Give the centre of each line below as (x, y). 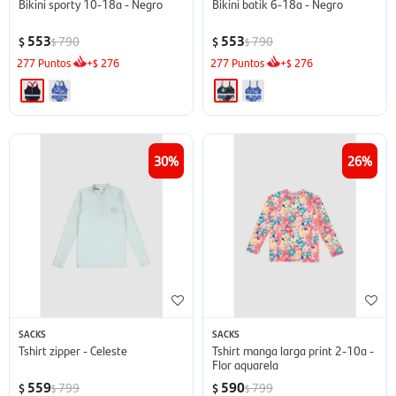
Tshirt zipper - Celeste (73, 350)
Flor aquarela (245, 364)
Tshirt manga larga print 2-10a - (293, 350)
